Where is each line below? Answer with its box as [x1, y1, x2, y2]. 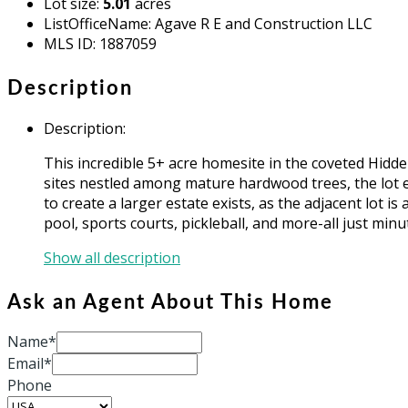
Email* [7, 352, 52, 373]
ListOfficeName [44, 13, 148, 34]
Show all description [44, 247, 180, 268]
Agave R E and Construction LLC [155, 13, 372, 34]
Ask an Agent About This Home [7, 291, 333, 312]
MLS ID [44, 33, 93, 54]
